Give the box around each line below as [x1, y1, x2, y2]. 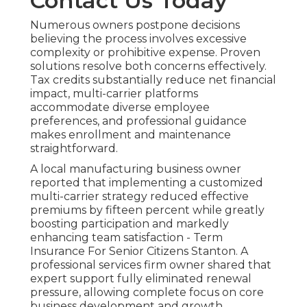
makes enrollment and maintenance [30, 128, 231, 142]
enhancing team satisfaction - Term [30, 231, 223, 245]
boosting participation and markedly [30, 217, 229, 231]
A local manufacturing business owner [30, 162, 241, 176]
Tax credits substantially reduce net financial [30, 73, 276, 87]
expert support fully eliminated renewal [30, 272, 251, 286]
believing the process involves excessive [30, 32, 247, 46]
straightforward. [30, 142, 118, 156]
